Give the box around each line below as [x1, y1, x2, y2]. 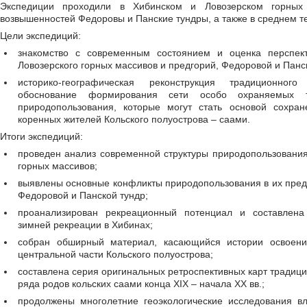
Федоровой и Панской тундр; [18, 190, 148, 201]
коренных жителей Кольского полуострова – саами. [18, 114, 250, 125]
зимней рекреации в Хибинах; [18, 219, 153, 230]
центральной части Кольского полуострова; [18, 249, 213, 260]
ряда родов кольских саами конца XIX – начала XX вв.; [18, 278, 265, 289]
